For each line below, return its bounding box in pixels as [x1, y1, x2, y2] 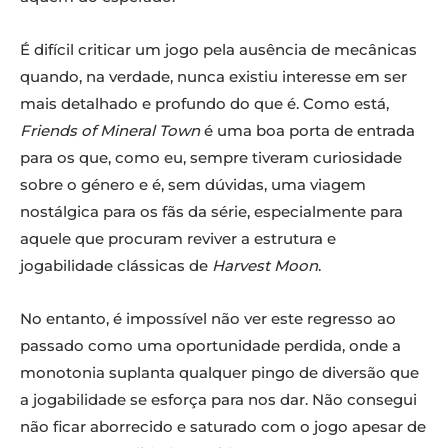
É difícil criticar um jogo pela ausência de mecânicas [20, 40, 417, 60]
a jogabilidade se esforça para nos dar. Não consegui [20, 390, 417, 410]
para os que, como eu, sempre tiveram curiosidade [20, 148, 402, 168]
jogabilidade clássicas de [20, 256, 212, 276]
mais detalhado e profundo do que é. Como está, [20, 94, 389, 114]
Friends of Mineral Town [20, 121, 200, 141]
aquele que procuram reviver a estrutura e [20, 229, 336, 249]
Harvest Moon [212, 256, 318, 276]
